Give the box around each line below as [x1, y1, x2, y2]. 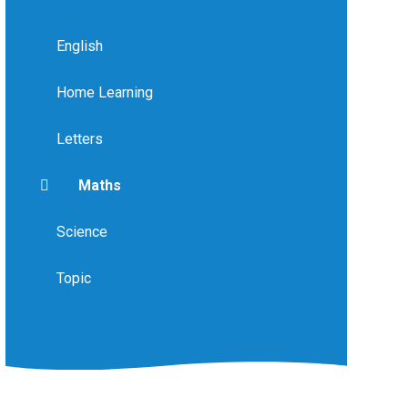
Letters [56, 129, 103, 148]
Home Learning [56, 83, 153, 101]
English [56, 36, 103, 55]
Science [56, 222, 107, 240]
